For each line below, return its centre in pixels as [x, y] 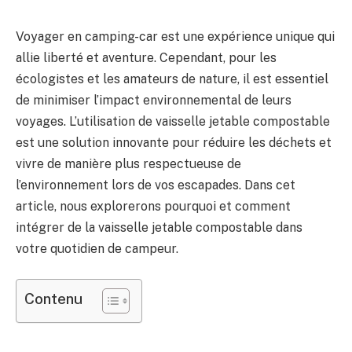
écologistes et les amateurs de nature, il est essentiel [172, 79]
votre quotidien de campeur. [97, 249]
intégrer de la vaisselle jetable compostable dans [159, 227]
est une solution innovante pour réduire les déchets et [174, 143]
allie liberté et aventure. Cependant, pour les [146, 58]
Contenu [53, 298]
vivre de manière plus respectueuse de [128, 164]
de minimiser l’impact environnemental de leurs [154, 100]
